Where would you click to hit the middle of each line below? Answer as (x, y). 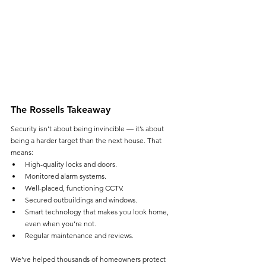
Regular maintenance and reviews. (79, 235)
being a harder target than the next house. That (87, 140)
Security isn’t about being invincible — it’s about (88, 128)
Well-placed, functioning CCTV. (74, 188)
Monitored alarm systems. (66, 176)
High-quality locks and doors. (71, 164)
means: (22, 152)
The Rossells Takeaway (61, 109)
